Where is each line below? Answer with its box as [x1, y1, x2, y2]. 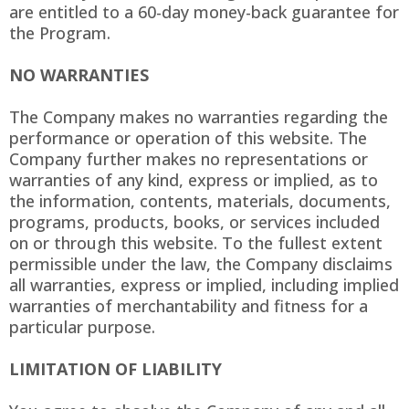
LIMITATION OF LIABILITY [9, 358, 222, 381]
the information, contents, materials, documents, [9, 190, 391, 213]
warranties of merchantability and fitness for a [9, 295, 368, 318]
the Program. [9, 22, 110, 45]
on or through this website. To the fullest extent [9, 232, 383, 255]
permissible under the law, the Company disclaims [9, 253, 393, 276]
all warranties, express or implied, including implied [9, 274, 399, 297]
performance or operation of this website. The [9, 127, 367, 150]
